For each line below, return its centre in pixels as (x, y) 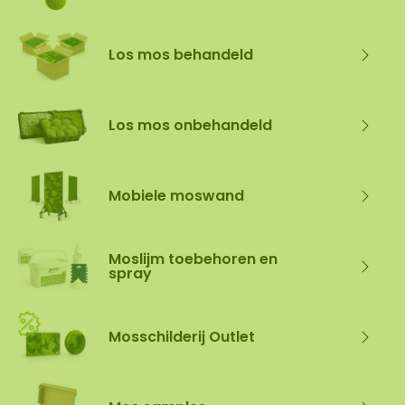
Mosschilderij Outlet (182, 337)
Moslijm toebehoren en (193, 259)
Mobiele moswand (176, 196)
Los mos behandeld (181, 55)
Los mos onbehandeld (190, 125)
